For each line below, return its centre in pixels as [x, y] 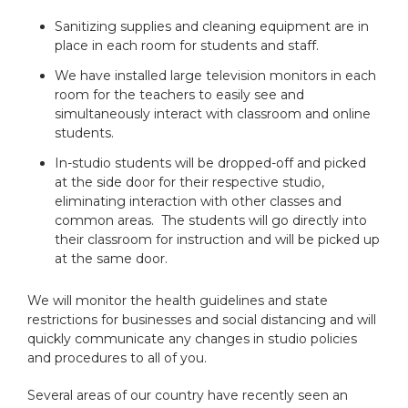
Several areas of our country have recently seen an [188, 396]
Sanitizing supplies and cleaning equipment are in [212, 27]
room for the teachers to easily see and [179, 95]
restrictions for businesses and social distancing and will [202, 320]
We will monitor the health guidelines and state [178, 301]
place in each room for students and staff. [187, 46]
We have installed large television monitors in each [215, 76]
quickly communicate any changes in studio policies [192, 339]
